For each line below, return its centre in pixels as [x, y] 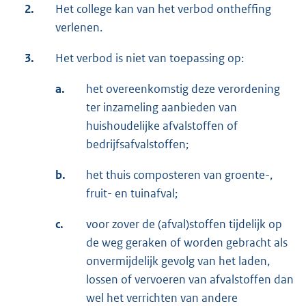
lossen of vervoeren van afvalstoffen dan [190, 280]
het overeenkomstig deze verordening [183, 89]
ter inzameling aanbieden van [162, 108]
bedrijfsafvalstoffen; [137, 144]
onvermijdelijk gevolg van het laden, [178, 261]
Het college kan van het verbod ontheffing [163, 9]
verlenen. [79, 28]
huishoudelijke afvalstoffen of [162, 126]
